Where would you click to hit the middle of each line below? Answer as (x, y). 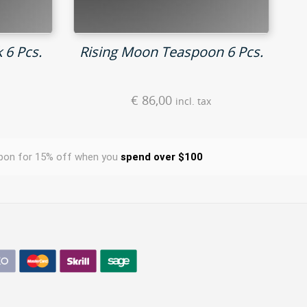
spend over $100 (161, 157)
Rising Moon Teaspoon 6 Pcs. (171, 52)
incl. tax (194, 102)
